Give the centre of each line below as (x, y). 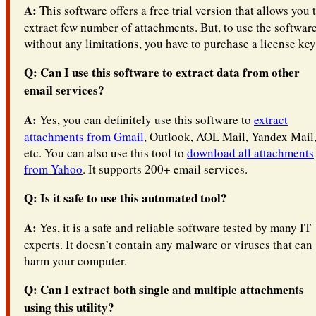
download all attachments (250, 153)
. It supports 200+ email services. (165, 169)
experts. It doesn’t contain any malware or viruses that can (168, 245)
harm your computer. (75, 261)
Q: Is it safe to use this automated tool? (126, 198)
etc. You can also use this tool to (105, 153)
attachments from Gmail (84, 137)
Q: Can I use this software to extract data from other (162, 73)
